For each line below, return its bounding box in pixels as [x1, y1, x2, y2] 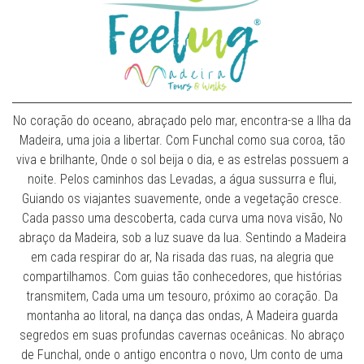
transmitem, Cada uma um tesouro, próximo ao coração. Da [26, 288, 338, 305]
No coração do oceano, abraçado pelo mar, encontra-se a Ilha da [13, 113, 351, 129]
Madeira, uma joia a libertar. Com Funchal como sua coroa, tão [19, 132, 345, 149]
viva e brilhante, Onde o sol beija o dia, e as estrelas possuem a [15, 152, 349, 168]
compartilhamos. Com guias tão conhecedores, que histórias [22, 269, 342, 285]
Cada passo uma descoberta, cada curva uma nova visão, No [21, 210, 343, 227]
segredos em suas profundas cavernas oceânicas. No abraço [19, 327, 344, 344]
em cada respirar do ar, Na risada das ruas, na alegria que [30, 249, 334, 266]
